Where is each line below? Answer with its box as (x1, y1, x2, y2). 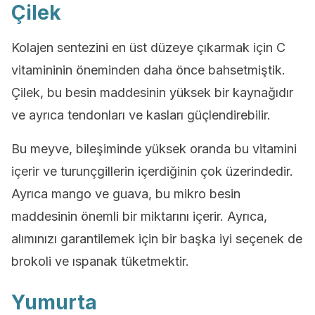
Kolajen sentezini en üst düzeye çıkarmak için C (11, 40, 285, 55)
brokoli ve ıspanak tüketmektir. (11, 254, 189, 269)
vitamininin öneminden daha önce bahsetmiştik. (11, 63, 285, 77)
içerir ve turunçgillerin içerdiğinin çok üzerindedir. (11, 164, 293, 179)
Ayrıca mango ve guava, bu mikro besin (11, 186, 240, 201)
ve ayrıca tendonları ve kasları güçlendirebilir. (11, 108, 271, 122)
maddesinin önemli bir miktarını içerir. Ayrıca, (11, 209, 267, 224)
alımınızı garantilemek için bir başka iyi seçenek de (11, 231, 302, 246)
